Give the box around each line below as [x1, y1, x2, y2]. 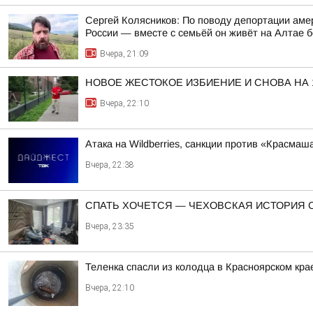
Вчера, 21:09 [100, 49, 149, 59]
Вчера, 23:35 [85, 221, 134, 231]
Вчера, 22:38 [85, 160, 134, 170]
